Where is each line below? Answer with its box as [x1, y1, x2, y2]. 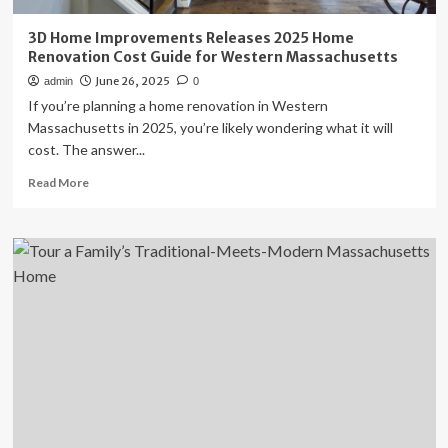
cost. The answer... [27, 141, 145, 158]
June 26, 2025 [94, 74, 170, 88]
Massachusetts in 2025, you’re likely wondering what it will [27, 119, 393, 136]
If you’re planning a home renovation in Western [27, 97, 328, 114]
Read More [27, 175, 89, 190]
